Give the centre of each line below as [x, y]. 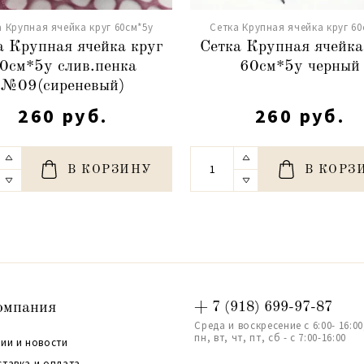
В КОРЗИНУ [110, 170]
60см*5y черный [300, 66]
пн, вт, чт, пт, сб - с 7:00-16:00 [270, 337]
